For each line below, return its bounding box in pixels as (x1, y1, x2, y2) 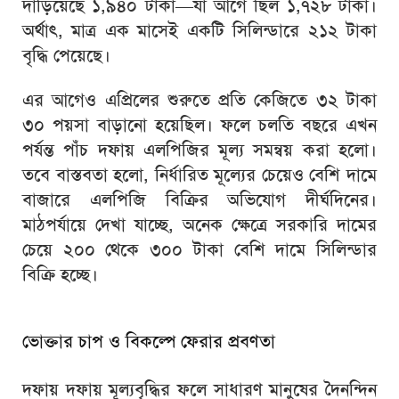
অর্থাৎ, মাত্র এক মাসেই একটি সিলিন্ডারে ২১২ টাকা (22, 19, 377, 43)
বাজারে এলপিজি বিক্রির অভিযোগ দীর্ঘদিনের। (22, 188, 377, 212)
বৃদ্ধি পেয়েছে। (22, 44, 110, 68)
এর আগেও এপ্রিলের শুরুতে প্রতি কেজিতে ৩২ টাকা (22, 88, 377, 112)
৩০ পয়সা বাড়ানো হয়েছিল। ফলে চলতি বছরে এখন (22, 113, 377, 137)
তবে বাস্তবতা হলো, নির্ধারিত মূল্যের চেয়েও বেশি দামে (22, 163, 377, 187)
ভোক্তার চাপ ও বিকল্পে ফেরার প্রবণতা (22, 330, 275, 354)
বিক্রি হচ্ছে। (22, 263, 98, 287)
